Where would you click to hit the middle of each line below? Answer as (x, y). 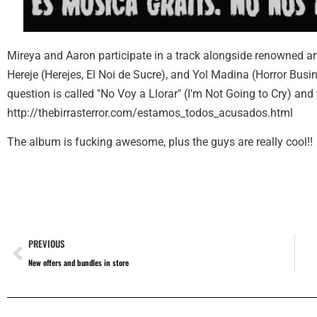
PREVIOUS (46, 244)
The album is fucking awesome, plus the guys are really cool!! (160, 142)
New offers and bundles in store (79, 263)
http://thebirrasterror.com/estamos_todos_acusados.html (150, 113)
